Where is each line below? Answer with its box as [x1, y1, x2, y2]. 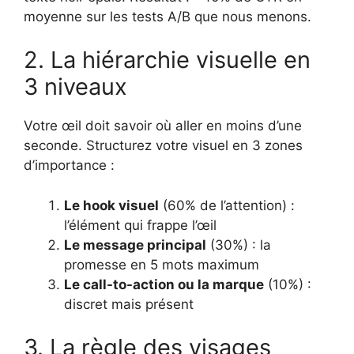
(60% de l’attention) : [159, 197, 295, 213]
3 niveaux [24, 73, 127, 101]
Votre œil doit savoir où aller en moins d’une [24, 118, 302, 134]
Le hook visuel [64, 197, 159, 213]
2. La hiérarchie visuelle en [24, 46, 311, 74]
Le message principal [64, 236, 206, 253]
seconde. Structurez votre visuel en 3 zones [24, 137, 303, 154]
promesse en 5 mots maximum [64, 256, 259, 273]
